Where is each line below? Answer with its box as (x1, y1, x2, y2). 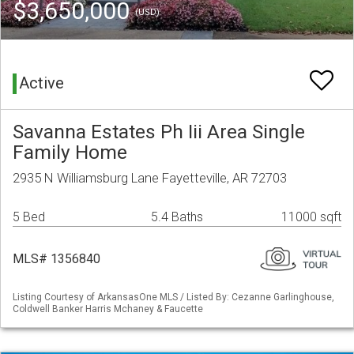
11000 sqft (281, 209, 341, 225)
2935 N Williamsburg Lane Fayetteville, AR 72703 (13, 170, 287, 186)
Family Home (13, 141, 127, 164)
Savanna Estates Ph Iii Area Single (13, 120, 305, 144)
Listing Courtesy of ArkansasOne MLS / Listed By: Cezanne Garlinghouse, (13, 292, 334, 303)
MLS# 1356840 (13, 251, 100, 267)
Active (19, 73, 64, 93)
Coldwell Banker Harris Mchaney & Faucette (13, 303, 203, 315)
